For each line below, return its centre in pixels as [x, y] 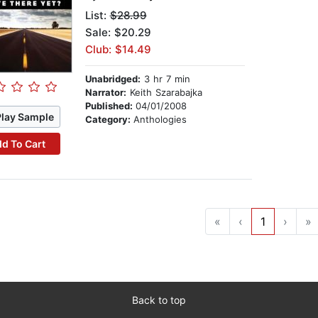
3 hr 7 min [165, 79]
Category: [109, 120]
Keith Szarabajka [164, 93]
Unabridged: [113, 79]
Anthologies [160, 120]
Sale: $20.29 [118, 33]
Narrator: [105, 93]
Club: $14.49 [118, 50]
